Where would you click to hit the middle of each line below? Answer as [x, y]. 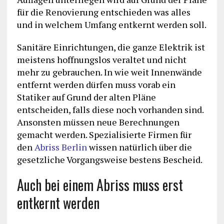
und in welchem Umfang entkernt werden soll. [111, 25]
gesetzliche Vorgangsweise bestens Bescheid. [109, 160]
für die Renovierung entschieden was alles [103, 12]
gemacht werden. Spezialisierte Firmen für [104, 135]
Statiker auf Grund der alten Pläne [86, 97]
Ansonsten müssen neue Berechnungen [98, 122]
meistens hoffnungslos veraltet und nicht [101, 60]
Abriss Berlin [60, 147]
